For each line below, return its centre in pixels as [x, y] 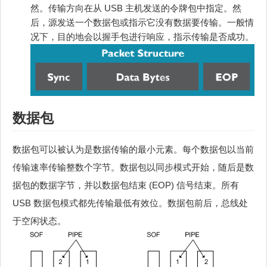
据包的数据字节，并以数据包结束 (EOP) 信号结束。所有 [126, 185]
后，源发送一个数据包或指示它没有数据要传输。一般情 [142, 23]
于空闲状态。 [39, 221]
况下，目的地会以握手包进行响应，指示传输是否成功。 [142, 37]
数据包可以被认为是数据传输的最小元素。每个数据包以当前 [133, 150]
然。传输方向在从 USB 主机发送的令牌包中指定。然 [136, 8]
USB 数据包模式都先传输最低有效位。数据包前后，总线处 [130, 203]
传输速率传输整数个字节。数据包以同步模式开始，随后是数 [133, 167]
